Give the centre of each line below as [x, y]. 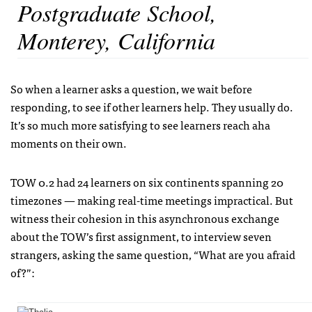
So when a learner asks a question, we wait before [131, 89]
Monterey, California [116, 40]
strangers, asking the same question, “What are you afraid [153, 255]
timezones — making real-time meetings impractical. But [152, 200]
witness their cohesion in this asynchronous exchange [145, 218]
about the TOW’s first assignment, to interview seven [141, 236]
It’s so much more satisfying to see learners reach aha [140, 125]
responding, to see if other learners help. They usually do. [152, 107]
